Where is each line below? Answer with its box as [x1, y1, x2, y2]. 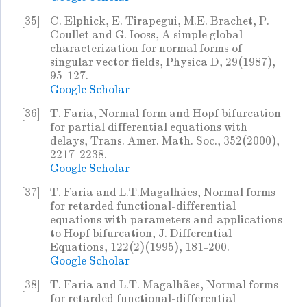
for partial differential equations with [50, 121, 247, 134]
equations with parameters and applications [50, 213, 282, 227]
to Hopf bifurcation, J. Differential [50, 227, 232, 241]
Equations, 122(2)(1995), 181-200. [50, 241, 230, 254]
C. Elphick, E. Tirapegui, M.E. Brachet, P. [50, 14, 269, 28]
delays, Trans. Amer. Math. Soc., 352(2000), [50, 134, 280, 148]
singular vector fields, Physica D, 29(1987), [50, 56, 275, 69]
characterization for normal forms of [50, 42, 242, 56]
